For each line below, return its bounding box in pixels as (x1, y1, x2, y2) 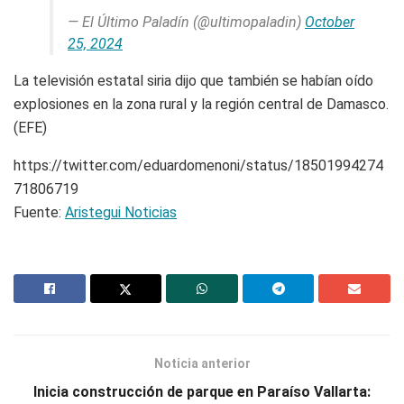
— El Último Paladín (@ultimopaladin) (68, 14, 305, 32)
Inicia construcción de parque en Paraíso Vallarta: (33, 383, 371, 401)
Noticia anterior (153, 356, 251, 372)
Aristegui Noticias (65, 204, 177, 222)
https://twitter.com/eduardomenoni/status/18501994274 (14, 157, 383, 175)
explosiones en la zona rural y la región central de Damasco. (14, 96, 389, 114)
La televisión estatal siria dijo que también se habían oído (14, 72, 373, 90)
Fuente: (14, 204, 65, 222)
